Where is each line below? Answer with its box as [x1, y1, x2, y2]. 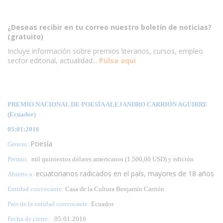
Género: [7, 140, 30, 148]
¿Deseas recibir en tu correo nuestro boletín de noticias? [7, 22, 212, 32]
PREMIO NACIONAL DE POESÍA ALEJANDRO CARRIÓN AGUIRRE [7, 100, 208, 108]
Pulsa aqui [99, 55, 136, 65]
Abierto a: [7, 170, 36, 178]
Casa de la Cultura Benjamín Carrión [65, 185, 164, 193]
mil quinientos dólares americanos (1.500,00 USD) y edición [30, 155, 194, 163]
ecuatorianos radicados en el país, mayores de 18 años [36, 168, 214, 178]
